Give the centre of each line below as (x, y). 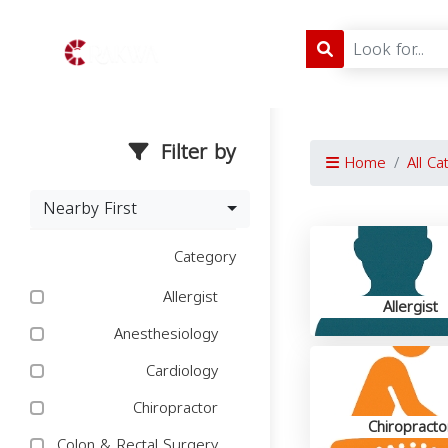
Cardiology (184, 371)
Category (205, 257)
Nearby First (90, 208)
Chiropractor (178, 408)
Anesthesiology (168, 334)
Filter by (195, 152)
